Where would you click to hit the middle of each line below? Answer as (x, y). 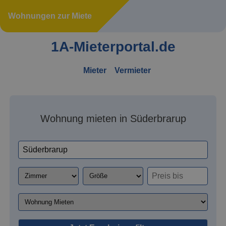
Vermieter (133, 70)
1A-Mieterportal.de (113, 47)
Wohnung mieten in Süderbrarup (113, 118)
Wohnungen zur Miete (50, 16)
